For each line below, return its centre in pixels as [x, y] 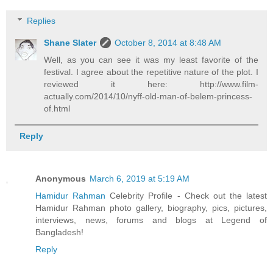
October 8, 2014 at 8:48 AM [168, 43]
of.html [57, 109]
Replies [41, 21]
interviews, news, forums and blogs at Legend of [151, 220]
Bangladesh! [59, 232]
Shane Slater [70, 43]
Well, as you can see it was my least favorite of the [151, 60]
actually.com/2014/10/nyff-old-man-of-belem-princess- [148, 97]
